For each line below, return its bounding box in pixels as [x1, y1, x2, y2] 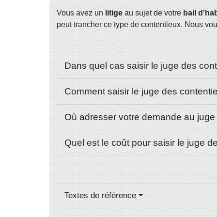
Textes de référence [64, 191, 136, 201]
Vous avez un [57, 9, 105, 17]
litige [105, 9, 123, 17]
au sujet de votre [123, 9, 183, 17]
